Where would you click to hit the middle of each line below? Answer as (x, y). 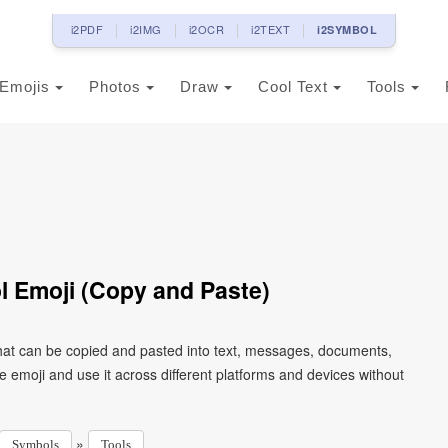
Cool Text (295, 86)
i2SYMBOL (347, 29)
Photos (117, 86)
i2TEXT (271, 29)
